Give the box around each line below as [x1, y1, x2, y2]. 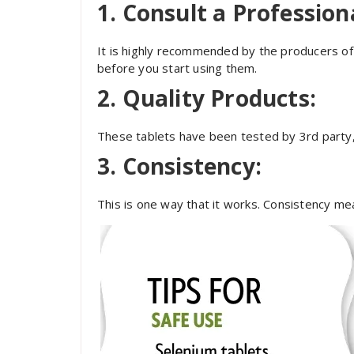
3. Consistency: [97, 151, 262, 181]
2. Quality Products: [97, 83, 316, 113]
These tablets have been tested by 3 [97, 128, 307, 144]
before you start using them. [97, 60, 258, 76]
